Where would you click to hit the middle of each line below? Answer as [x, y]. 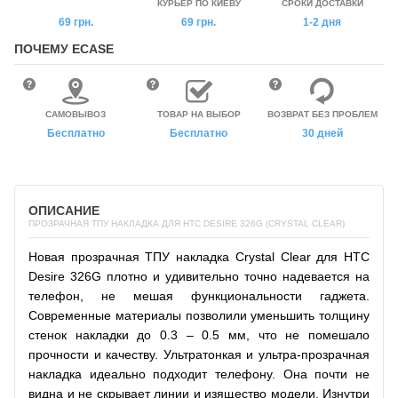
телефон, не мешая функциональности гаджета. [199, 295]
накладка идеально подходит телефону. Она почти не [199, 374]
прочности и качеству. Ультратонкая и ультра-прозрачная [199, 354]
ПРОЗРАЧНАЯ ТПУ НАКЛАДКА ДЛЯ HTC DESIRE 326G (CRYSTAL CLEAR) [187, 223]
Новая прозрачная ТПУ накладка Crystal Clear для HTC [199, 256]
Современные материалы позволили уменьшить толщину [199, 315]
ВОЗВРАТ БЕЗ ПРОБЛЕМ [322, 114]
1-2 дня [322, 22]
